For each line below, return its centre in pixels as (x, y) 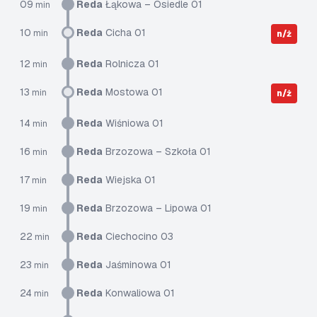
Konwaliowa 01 (139, 293)
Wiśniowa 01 (133, 123)
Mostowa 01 (133, 92)
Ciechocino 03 (138, 236)
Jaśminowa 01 (137, 265)
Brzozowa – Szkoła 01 (157, 151)
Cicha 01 (124, 33)
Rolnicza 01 (131, 64)
